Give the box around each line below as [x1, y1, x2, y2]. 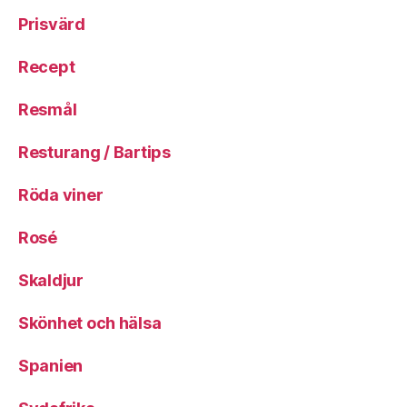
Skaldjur [18, 271, 84, 290]
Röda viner [18, 185, 104, 204]
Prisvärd [18, 15, 85, 34]
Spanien [18, 356, 84, 375]
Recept [18, 57, 75, 76]
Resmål [18, 100, 77, 119]
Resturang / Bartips [18, 143, 171, 162]
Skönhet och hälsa [18, 313, 162, 333]
